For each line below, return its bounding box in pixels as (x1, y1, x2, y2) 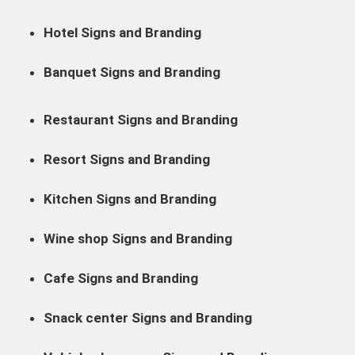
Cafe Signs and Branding (44, 269, 198, 286)
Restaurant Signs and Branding (44, 111, 238, 128)
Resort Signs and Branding (44, 151, 210, 167)
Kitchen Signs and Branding (44, 190, 216, 207)
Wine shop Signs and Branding (44, 230, 232, 246)
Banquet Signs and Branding (44, 63, 220, 80)
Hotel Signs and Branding (44, 24, 201, 40)
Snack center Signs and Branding (44, 309, 252, 326)
